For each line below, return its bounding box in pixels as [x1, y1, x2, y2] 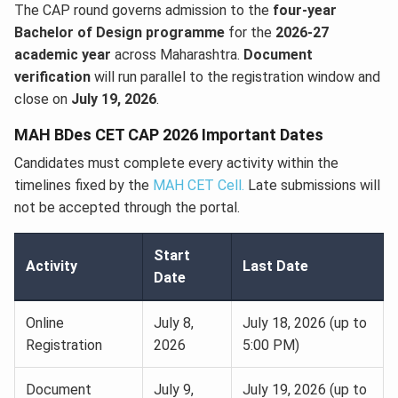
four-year [273, 2, 337, 20]
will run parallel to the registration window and [91, 68, 380, 86]
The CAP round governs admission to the [14, 2, 273, 20]
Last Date [243, 258, 308, 275]
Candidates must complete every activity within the [14, 155, 338, 172]
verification [14, 68, 91, 86]
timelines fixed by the [14, 177, 153, 195]
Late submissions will [244, 177, 380, 195]
